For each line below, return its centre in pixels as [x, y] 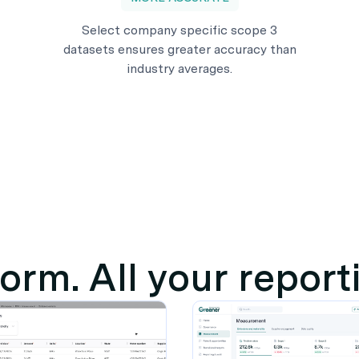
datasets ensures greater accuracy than [179, 49]
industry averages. [179, 68]
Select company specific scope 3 [179, 30]
